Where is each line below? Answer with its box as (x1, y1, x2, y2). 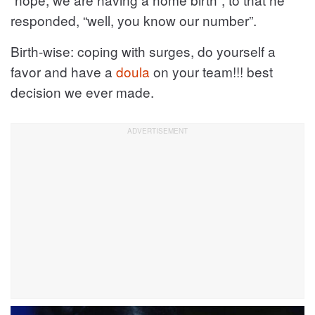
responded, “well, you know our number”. (11, 11, 257, 30)
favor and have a (11, 62, 116, 81)
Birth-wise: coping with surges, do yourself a (11, 41, 276, 60)
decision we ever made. (11, 82, 154, 101)
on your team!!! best (150, 62, 273, 81)
